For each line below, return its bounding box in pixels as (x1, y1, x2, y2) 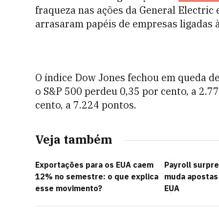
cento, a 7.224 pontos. (35, 98, 136, 111)
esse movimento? (35, 183, 102, 193)
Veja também (35, 131, 112, 147)
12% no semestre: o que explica (35, 172, 158, 181)
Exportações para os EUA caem (35, 160, 153, 170)
